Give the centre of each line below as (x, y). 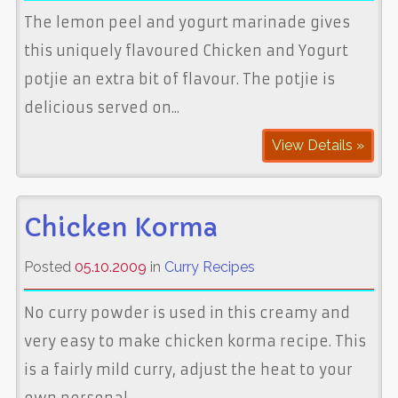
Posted (49, 267)
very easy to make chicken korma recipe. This (195, 341)
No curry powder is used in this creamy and (187, 312)
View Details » (318, 145)
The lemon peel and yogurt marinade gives (187, 22)
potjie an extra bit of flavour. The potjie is (179, 79)
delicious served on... (101, 107)
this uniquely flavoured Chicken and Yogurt (186, 50)
